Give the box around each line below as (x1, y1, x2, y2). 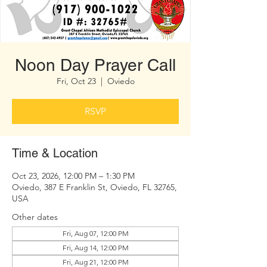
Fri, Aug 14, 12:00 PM (62, 243, 129, 252)
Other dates (12, 212, 58, 222)
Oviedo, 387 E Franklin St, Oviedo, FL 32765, (12, 182, 177, 193)
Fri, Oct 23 (56, 76, 96, 86)
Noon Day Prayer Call (15, 55, 176, 74)
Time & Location (12, 146, 98, 160)
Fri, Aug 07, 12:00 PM (62, 229, 129, 238)
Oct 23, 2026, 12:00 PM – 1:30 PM (12, 170, 135, 181)
